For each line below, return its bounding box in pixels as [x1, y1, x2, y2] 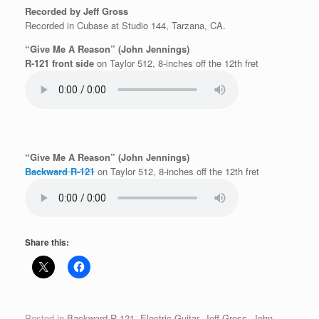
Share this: [25, 235, 69, 249]
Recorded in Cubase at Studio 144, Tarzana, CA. [25, 19, 226, 32]
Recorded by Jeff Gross [25, 4, 128, 18]
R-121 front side [25, 56, 94, 70]
